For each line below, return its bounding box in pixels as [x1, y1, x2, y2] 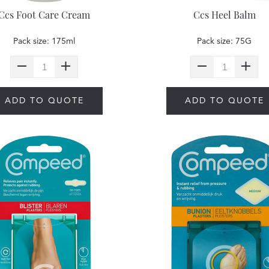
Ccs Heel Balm [193, 8, 256, 21]
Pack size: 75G [197, 37, 252, 46]
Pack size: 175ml [13, 37, 76, 46]
